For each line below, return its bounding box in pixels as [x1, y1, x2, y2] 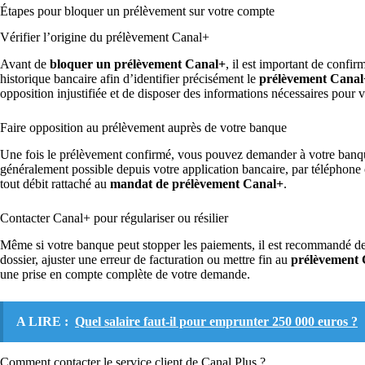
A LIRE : [16, 314, 68, 328]
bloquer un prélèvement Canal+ [50, 57, 226, 72]
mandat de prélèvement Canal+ [110, 177, 284, 191]
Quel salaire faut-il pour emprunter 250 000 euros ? [75, 314, 358, 328]
